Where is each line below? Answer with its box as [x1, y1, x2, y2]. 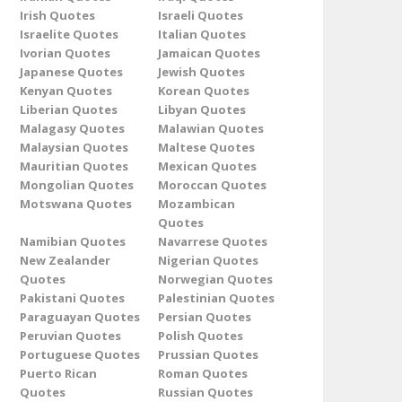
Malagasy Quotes [20, 120, 125, 136]
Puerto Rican [20, 365, 97, 381]
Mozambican [158, 196, 235, 212]
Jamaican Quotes [158, 45, 260, 61]
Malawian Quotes [158, 120, 264, 136]
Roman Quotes [158, 365, 248, 381]
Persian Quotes [158, 309, 251, 325]
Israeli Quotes [158, 7, 243, 23]
